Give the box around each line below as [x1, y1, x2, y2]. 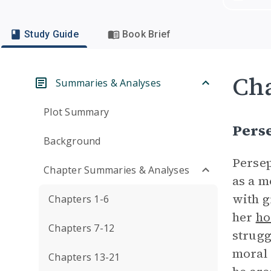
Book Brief [122, 28, 171, 40]
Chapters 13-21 [48, 250, 120, 264]
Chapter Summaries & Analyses [44, 163, 189, 177]
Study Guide [24, 28, 79, 40]
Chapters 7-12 [48, 221, 115, 235]
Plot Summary [44, 105, 109, 119]
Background [44, 134, 101, 148]
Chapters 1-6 [48, 192, 109, 206]
